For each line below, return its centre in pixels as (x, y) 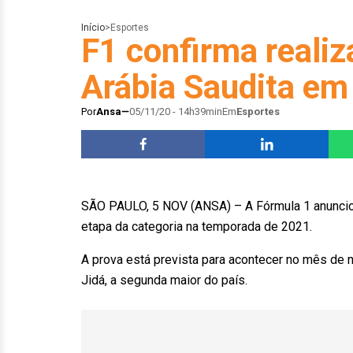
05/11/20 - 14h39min (176, 111)
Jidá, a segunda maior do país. (169, 280)
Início (93, 28)
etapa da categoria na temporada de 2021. (201, 227)
